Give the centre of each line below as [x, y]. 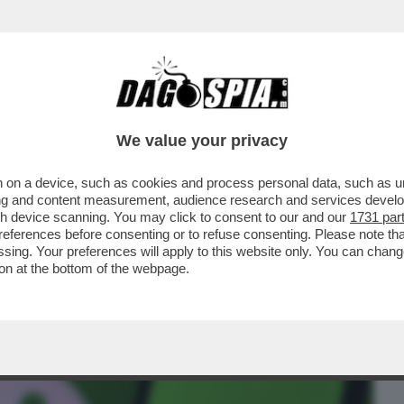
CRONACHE [231, 115]
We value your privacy [202, 141]
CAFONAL [138, 115]
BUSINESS [47, 115]
